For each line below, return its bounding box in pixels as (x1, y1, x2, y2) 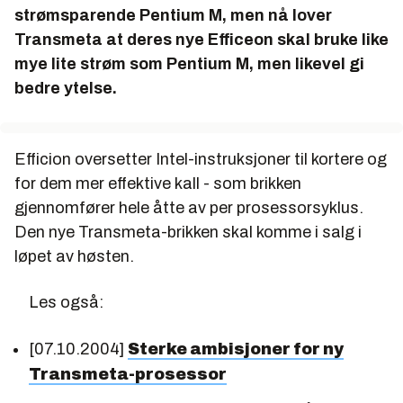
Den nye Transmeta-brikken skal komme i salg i (14, 223, 362, 241)
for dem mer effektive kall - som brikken (14, 175, 301, 193)
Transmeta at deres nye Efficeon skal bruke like (14, 31, 389, 49)
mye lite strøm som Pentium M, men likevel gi (14, 55, 364, 73)
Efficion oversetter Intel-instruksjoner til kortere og (14, 150, 387, 168)
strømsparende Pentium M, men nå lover (14, 6, 332, 24)
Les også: (29, 293, 103, 311)
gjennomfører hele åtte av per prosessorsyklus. (14, 199, 363, 217)
